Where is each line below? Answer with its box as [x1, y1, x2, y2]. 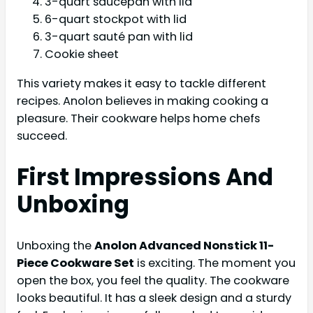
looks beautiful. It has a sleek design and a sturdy [17, 290, 291, 306]
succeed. [17, 127, 67, 144]
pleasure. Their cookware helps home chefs [17, 110, 260, 126]
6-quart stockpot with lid [45, 11, 187, 28]
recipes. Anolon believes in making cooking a [17, 92, 268, 109]
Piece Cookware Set [17, 255, 134, 271]
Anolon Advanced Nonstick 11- [94, 238, 274, 254]
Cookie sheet [45, 46, 119, 63]
